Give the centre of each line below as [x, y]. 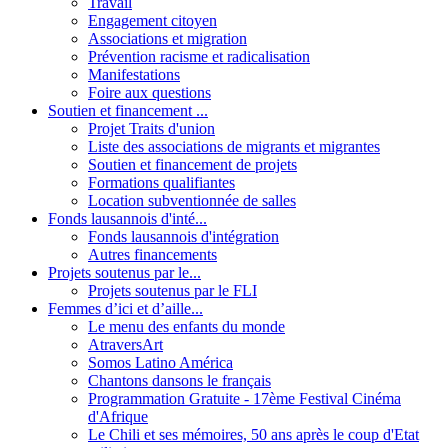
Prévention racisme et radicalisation [199, 56]
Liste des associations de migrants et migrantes [234, 146]
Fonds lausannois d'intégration [183, 236]
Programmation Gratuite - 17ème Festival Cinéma [244, 398]
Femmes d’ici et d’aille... [125, 308]
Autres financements [152, 254]
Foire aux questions [149, 92]
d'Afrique [118, 416]
